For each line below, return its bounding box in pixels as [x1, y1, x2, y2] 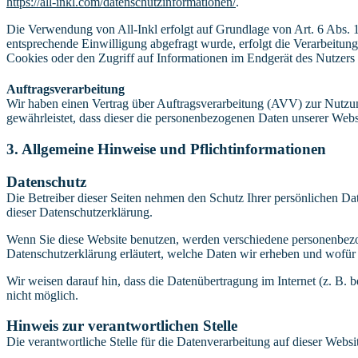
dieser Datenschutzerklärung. [6, 205, 153, 219]
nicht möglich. [6, 288, 78, 302]
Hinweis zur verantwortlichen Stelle [6, 317, 237, 335]
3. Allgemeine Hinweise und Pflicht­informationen [6, 140, 326, 157]
